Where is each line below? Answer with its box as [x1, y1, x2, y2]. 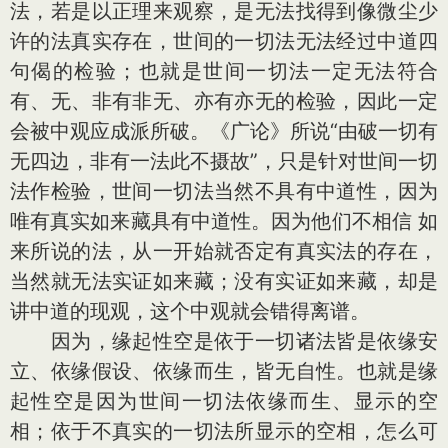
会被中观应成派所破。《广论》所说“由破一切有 [10, 119, 438, 143]
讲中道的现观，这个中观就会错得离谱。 [10, 299, 370, 323]
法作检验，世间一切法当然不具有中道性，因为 [10, 179, 438, 203]
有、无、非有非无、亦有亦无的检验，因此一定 [10, 89, 438, 113]
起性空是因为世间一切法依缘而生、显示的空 [10, 389, 438, 413]
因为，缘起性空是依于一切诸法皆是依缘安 [10, 329, 438, 353]
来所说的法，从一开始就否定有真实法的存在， [10, 239, 438, 263]
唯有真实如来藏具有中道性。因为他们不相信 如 [10, 209, 438, 233]
